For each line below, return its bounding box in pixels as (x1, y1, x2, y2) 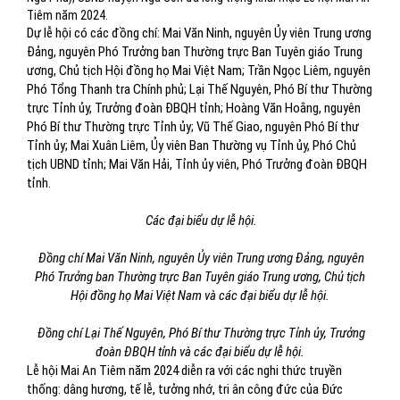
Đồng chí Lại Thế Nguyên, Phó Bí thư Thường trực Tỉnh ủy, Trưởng (37, 325, 365, 341)
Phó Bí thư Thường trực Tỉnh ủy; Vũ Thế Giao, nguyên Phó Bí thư (27, 119, 359, 135)
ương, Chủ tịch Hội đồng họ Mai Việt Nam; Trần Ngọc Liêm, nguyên (27, 62, 371, 79)
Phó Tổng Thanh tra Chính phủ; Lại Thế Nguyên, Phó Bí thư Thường (27, 81, 372, 97)
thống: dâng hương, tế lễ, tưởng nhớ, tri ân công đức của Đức (27, 381, 343, 397)
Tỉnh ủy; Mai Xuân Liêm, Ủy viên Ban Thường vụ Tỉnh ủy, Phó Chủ (27, 137, 356, 154)
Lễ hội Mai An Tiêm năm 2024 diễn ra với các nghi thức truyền (27, 362, 342, 379)
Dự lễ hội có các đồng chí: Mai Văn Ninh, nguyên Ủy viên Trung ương (27, 25, 371, 41)
